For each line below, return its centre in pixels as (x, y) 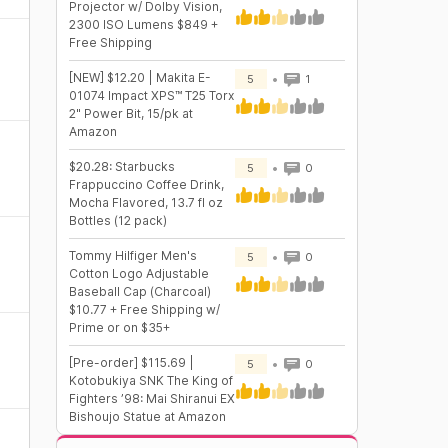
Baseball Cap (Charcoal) (139, 291)
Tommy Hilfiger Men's (132, 255)
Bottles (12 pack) (117, 220)
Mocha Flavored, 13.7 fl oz (145, 202)
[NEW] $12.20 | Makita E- (139, 77)
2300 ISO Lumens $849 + (143, 24)
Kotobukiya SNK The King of (150, 380)
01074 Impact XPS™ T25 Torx (151, 95)
